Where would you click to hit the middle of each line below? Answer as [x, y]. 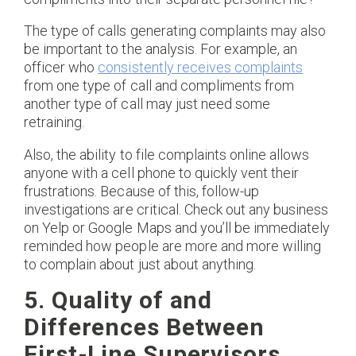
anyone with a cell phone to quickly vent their [162, 172]
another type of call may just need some [147, 104]
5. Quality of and [118, 300]
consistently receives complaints [201, 68]
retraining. [54, 122]
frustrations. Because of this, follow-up [142, 191]
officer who [61, 68]
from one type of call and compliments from [159, 86]
